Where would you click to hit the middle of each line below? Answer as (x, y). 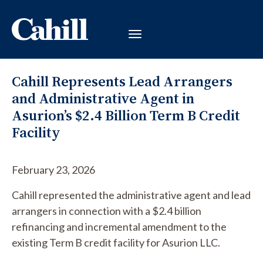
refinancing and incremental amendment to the (119, 227)
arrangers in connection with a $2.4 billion (107, 211)
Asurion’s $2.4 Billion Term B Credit (126, 115)
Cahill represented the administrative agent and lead (131, 195)
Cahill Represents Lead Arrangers (122, 81)
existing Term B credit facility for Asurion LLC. (116, 242)
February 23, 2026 (53, 170)
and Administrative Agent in (103, 98)
